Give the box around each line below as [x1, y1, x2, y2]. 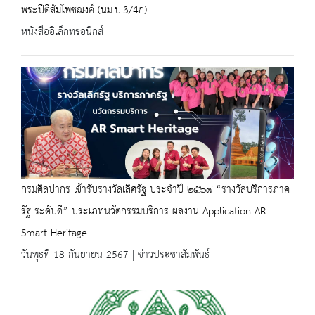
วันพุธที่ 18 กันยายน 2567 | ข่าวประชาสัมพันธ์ [21, 245, 210, 265]
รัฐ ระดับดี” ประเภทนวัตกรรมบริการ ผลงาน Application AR [21, 201, 266, 221]
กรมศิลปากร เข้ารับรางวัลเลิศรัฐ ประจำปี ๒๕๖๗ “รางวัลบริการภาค [21, 179, 290, 200]
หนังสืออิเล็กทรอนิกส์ [21, 22, 103, 42]
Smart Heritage [21, 223, 87, 243]
